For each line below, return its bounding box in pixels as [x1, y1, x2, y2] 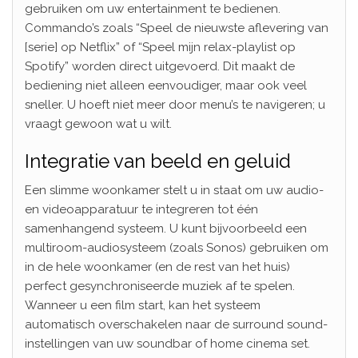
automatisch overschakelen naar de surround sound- [25, 316, 328, 332]
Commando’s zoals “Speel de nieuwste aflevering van [25, 20, 328, 35]
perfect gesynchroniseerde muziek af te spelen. [25, 278, 295, 293]
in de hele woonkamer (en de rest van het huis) [25, 259, 290, 274]
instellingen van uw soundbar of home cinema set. [25, 336, 310, 351]
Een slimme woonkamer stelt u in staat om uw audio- [25, 182, 324, 197]
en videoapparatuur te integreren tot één [25, 201, 258, 217]
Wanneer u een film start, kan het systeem [25, 297, 261, 312]
